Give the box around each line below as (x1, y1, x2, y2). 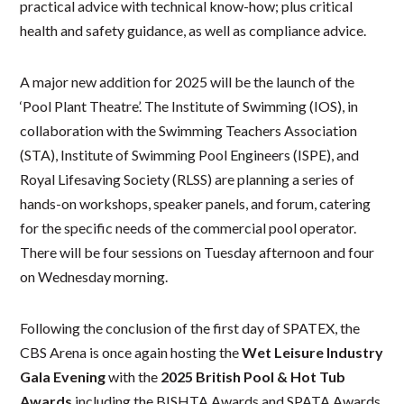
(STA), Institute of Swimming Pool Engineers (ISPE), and (20, 145, 360, 163)
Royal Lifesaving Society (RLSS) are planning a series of (20, 170, 355, 188)
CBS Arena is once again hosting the (20, 343, 243, 361)
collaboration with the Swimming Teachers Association (20, 121, 358, 139)
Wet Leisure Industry (242, 343, 384, 361)
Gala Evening (20, 367, 106, 385)
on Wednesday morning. (20, 267, 171, 285)
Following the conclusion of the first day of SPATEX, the (20, 318, 361, 336)
